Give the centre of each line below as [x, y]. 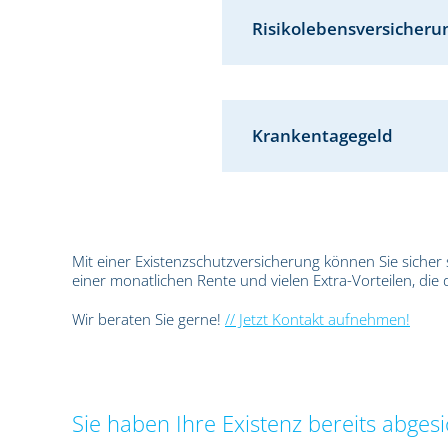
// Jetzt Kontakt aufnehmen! [317, 319]
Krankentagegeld [322, 135]
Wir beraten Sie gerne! [148, 319]
